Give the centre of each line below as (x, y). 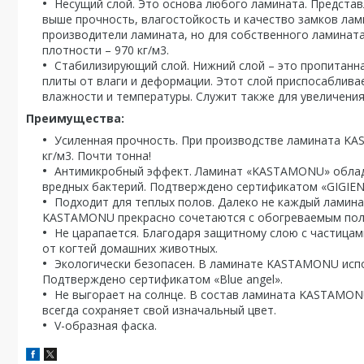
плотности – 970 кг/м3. (106, 50)
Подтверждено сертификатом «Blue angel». (162, 279)
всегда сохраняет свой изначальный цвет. (159, 310)
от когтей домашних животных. (130, 248)
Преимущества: (75, 118)
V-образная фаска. (106, 325)
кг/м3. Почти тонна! (97, 156)
